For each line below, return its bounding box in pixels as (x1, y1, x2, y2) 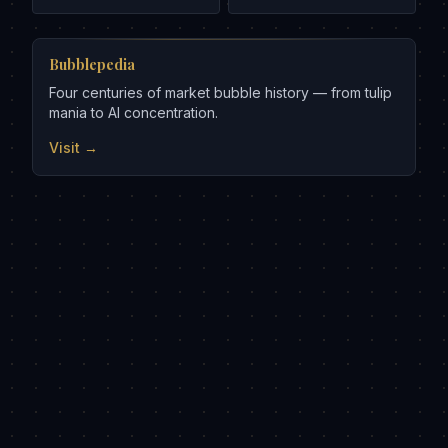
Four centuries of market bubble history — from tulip (49, 84, 392, 102)
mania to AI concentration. (49, 104, 218, 122)
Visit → (49, 139, 98, 157)
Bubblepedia (49, 55, 135, 75)
